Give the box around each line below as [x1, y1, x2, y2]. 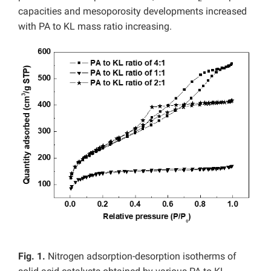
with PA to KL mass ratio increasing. [18, 20, 172, 32]
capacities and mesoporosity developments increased [18, 5, 247, 17]
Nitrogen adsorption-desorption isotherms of [45, 250, 237, 262]
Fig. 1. [18, 250, 45, 262]
